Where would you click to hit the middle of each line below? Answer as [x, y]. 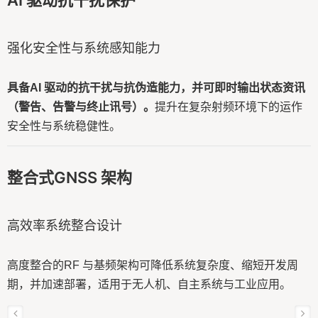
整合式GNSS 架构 [70, 177]
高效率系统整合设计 [65, 225]
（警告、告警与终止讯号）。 [81, 107]
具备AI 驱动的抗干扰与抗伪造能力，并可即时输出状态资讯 [156, 88]
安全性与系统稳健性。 [64, 126]
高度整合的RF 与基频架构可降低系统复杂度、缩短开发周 [153, 265]
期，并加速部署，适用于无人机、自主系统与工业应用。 [149, 284]
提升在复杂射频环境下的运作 [229, 107]
